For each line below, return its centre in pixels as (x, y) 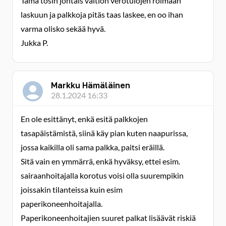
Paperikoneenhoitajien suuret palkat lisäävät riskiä (108, 218)
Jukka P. (34, 43)
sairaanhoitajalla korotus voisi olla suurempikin (102, 175)
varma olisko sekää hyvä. (63, 29)
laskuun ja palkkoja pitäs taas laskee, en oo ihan (102, 14)
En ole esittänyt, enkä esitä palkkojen (84, 119)
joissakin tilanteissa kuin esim (72, 189)
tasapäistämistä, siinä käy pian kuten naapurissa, (104, 133)
